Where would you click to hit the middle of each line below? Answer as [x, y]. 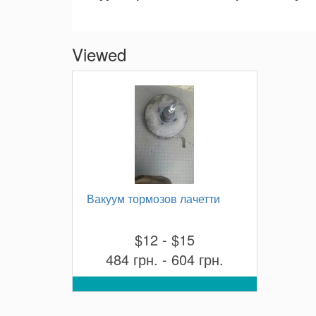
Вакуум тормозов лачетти [153, 199]
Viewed [99, 54]
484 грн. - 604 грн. [164, 259]
